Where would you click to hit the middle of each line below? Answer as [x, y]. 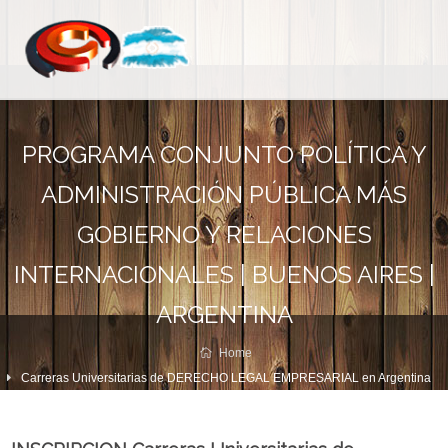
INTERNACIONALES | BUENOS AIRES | [224, 275]
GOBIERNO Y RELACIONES [224, 235]
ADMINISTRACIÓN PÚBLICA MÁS [224, 195]
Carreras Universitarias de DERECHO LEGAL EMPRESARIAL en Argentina [226, 378]
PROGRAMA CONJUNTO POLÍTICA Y [224, 155]
